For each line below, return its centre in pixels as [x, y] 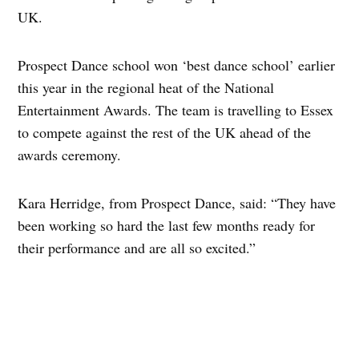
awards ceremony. [70, 154]
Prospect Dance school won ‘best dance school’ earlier [177, 65]
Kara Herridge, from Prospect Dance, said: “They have [177, 202]
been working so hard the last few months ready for [167, 225]
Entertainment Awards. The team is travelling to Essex [176, 109]
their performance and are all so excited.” [137, 247]
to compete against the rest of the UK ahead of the [165, 132]
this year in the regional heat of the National [146, 87]
